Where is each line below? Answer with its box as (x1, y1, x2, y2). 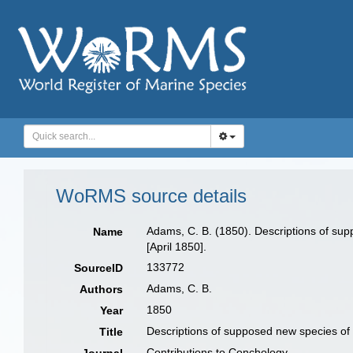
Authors (80, 283, 124, 295)
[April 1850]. (147, 240, 207, 253)
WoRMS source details (56, 185, 247, 206)
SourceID (74, 262, 124, 274)
